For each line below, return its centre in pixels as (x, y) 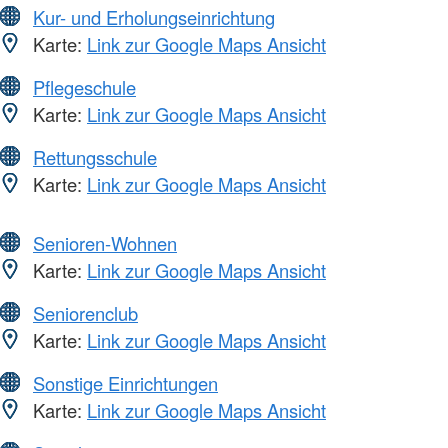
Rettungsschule (95, 156)
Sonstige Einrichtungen (125, 382)
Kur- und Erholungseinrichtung (154, 16)
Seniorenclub (85, 312)
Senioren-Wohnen (105, 242)
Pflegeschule (84, 86)
